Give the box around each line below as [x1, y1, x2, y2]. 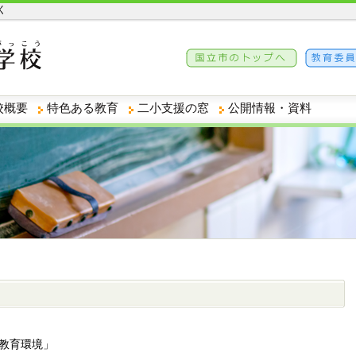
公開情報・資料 [228, 100, 311, 114]
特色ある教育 [47, 100, 118, 114]
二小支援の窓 [137, 100, 209, 114]
